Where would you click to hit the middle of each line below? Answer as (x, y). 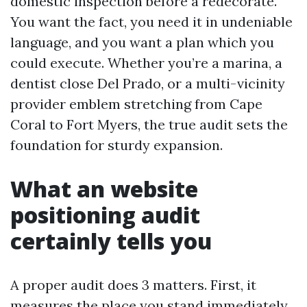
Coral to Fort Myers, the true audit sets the (149, 124)
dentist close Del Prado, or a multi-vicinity (148, 83)
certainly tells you (111, 241)
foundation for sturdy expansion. (116, 145)
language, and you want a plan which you (142, 42)
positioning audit (105, 215)
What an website (104, 189)
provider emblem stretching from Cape (136, 104)
